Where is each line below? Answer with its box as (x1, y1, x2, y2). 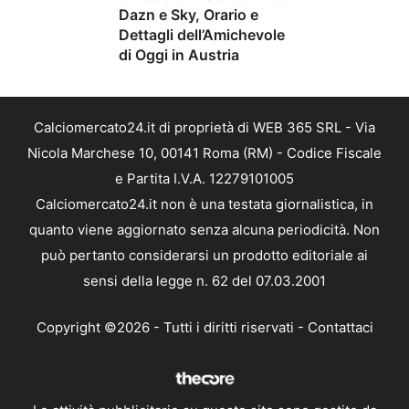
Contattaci (307, 318, 373, 336)
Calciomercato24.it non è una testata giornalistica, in (36, 195, 373, 214)
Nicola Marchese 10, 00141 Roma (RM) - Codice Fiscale (27, 144, 382, 163)
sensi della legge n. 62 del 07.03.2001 (83, 272, 326, 290)
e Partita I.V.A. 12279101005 (115, 170, 294, 188)
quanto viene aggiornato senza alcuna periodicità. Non (29, 221, 380, 239)
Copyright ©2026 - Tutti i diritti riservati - (36, 318, 308, 336)
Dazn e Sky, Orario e (119, 5, 258, 25)
